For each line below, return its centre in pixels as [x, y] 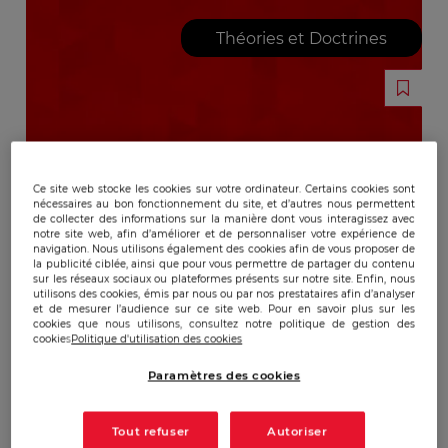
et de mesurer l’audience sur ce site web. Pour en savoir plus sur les [224, 309]
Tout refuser [150, 431]
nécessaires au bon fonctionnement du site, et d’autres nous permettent [224, 204]
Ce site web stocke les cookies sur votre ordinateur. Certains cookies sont [224, 189]
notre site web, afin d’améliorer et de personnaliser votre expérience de [224, 234]
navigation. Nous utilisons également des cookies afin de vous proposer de [224, 249]
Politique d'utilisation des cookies [157, 339]
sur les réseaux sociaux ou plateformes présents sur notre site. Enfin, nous [224, 279]
